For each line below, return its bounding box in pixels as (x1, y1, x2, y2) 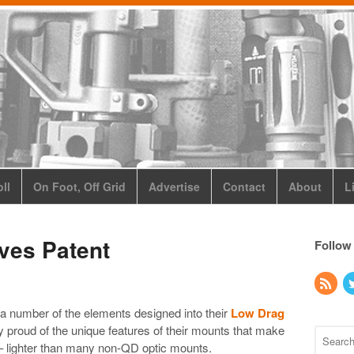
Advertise (149, 179, 200, 194)
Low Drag (231, 303, 284, 322)
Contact (223, 179, 265, 194)
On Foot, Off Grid (33, 179, 126, 194)
